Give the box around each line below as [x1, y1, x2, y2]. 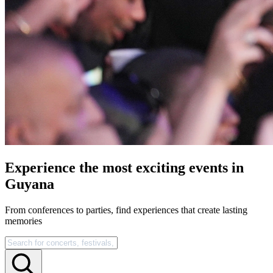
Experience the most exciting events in [5, 159, 244, 175]
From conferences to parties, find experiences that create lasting [5, 204, 247, 215]
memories [5, 215, 42, 226]
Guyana [5, 175, 54, 192]
